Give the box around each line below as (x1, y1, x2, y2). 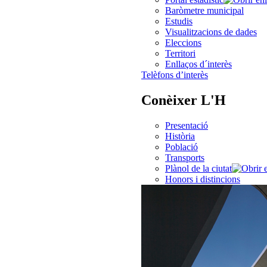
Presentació (165, 120, 208, 131)
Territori (165, 48, 195, 58)
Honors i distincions (165, 173, 240, 184)
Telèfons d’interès (141, 69, 208, 80)
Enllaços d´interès (165, 58, 232, 69)
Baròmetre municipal (165, 5, 244, 15)
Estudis (165, 15, 193, 26)
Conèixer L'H (141, 92, 226, 108)
